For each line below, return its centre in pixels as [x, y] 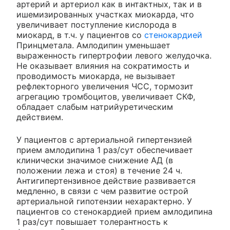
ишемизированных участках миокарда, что [105, 14]
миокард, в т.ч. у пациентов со [80, 35]
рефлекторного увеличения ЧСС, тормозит [105, 86]
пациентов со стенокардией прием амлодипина [114, 211]
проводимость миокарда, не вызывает [96, 76]
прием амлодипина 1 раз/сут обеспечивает [105, 150]
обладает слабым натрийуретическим [95, 107]
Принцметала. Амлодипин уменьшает [93, 45]
